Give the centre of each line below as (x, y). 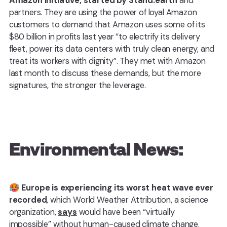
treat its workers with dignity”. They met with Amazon (107, 61)
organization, (33, 212)
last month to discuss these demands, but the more (105, 73)
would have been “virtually (126, 212)
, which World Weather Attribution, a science (128, 200)
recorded (28, 200)
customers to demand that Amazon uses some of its (107, 24)
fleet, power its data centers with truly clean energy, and (112, 49)
